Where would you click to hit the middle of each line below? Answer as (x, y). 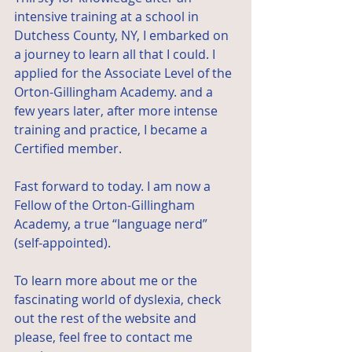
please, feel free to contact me (105, 337)
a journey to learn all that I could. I (116, 55)
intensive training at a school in (108, 17)
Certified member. (68, 149)
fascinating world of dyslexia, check (119, 300)
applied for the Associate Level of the (125, 73)
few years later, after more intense (117, 111)
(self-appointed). (62, 243)
